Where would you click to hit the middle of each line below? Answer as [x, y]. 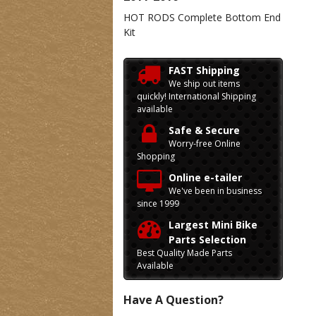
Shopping [156, 156]
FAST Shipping [204, 70]
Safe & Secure [204, 130]
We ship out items [204, 84]
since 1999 [158, 203]
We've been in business [215, 191]
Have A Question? [174, 300]
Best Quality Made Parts [184, 253]
